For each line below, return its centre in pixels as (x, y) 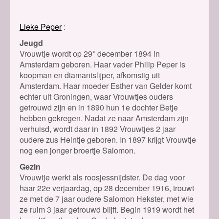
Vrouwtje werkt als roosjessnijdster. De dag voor (102, 177)
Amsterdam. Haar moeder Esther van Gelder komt (106, 86)
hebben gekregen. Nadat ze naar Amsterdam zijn (104, 118)
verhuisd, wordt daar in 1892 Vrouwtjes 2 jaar (98, 129)
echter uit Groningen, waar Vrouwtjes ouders (96, 97)
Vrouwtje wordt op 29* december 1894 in (90, 54)
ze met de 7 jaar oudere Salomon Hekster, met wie (107, 199)
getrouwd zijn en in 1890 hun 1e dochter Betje (99, 108)
